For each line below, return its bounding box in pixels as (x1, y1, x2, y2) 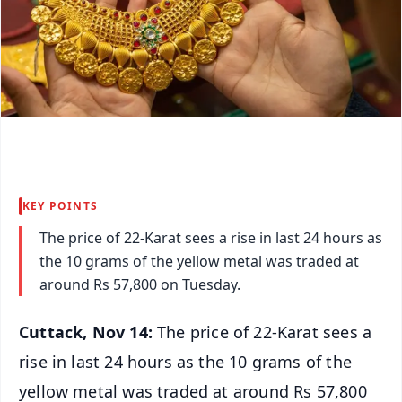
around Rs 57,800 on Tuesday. (39, 274, 240, 294)
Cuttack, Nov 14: (19, 320, 158, 343)
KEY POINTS (22, 197, 98, 214)
